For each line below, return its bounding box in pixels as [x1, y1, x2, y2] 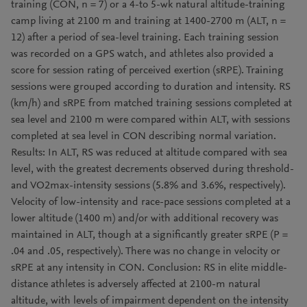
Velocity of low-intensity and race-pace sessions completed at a [11, 197, 291, 208]
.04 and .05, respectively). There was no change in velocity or [11, 246, 280, 257]
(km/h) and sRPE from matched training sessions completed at [11, 98, 292, 109]
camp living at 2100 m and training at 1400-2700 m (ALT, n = [11, 16, 286, 27]
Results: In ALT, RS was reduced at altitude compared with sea [11, 147, 287, 158]
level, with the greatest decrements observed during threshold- [11, 164, 294, 175]
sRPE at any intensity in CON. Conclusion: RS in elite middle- [11, 262, 287, 273]
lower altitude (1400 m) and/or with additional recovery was [11, 213, 278, 224]
